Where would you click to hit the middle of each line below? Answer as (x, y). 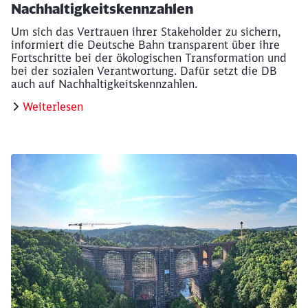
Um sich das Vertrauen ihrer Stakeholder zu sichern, (146, 32)
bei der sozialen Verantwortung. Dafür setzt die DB (144, 71)
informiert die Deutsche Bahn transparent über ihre (145, 45)
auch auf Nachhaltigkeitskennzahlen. (104, 84)
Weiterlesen (53, 107)
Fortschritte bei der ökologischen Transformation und (149, 58)
